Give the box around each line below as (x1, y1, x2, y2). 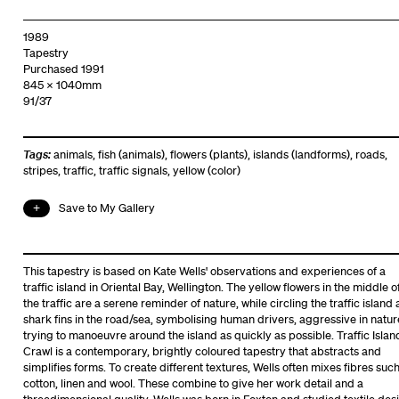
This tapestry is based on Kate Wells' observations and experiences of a (22, 263, 386, 279)
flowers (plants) (169, 146, 248, 162)
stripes (22, 162, 58, 178)
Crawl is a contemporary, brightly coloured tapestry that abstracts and (22, 343, 381, 359)
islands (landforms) (252, 146, 350, 162)
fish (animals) (97, 146, 165, 162)
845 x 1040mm (22, 77, 102, 93)
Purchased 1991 (22, 61, 104, 77)
